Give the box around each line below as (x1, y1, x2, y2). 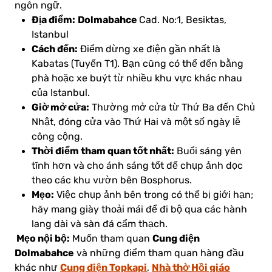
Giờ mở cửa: (32, 101, 89, 114)
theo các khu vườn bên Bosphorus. (32, 175, 192, 186)
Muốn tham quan (70, 233, 152, 245)
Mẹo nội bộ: (15, 233, 70, 245)
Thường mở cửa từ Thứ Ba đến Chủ (89, 102, 255, 114)
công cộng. (32, 131, 83, 143)
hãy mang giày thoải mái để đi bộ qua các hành (32, 204, 247, 216)
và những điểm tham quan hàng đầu (74, 248, 244, 259)
